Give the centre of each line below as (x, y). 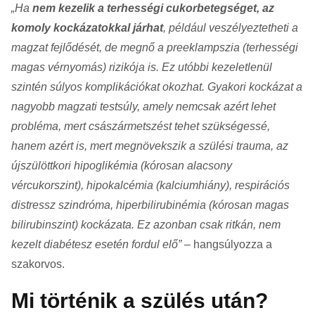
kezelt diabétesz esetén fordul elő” (96, 244)
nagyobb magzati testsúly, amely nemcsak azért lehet (143, 106)
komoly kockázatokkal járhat (87, 27)
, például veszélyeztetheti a (231, 27)
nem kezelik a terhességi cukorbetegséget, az (153, 8)
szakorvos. (38, 264)
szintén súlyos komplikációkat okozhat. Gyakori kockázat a (157, 86)
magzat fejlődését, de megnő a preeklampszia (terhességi (155, 47)
